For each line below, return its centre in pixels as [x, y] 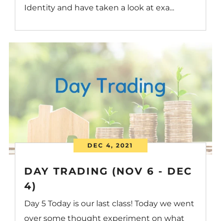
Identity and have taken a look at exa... [99, 7]
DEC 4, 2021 [110, 145]
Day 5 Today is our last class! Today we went [110, 203]
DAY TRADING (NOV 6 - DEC [108, 171]
